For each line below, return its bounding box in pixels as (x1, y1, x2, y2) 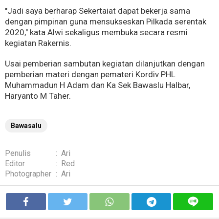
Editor (5, 159, 25, 168)
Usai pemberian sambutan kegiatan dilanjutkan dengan (5, 59, 205, 68)
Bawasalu (11, 122, 42, 130)
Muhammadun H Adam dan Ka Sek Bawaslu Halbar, (5, 80, 190, 90)
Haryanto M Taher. (5, 91, 71, 101)
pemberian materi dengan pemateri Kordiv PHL (5, 69, 175, 79)
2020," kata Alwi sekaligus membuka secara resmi (5, 27, 188, 37)
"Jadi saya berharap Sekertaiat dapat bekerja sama (5, 6, 190, 16)
